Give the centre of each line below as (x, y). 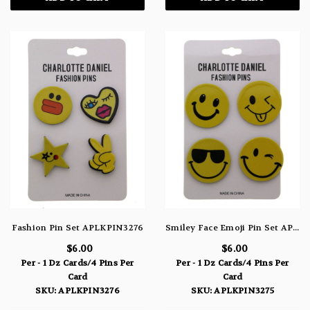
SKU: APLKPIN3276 (77, 290)
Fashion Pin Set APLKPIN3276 (77, 227)
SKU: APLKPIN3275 (232, 290)
